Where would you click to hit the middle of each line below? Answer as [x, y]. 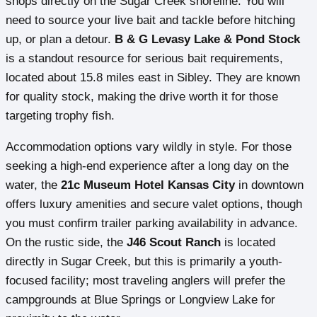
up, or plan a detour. [60, 40]
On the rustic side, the [66, 243]
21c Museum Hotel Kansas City [148, 185]
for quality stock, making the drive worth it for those [142, 97]
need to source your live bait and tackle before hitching [150, 21]
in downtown [269, 185]
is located [248, 243]
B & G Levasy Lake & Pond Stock [207, 40]
